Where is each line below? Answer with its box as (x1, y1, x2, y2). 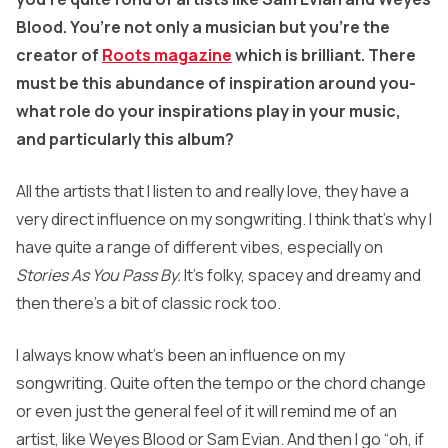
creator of (16, 44, 102, 67)
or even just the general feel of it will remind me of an (16, 400, 397, 423)
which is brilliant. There (232, 44, 416, 67)
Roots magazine (102, 44, 232, 67)
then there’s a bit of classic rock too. (16, 292, 281, 315)
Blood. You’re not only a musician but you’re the (16, 16, 390, 39)
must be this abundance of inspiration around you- (16, 72, 416, 95)
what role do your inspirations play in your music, (16, 100, 401, 123)
